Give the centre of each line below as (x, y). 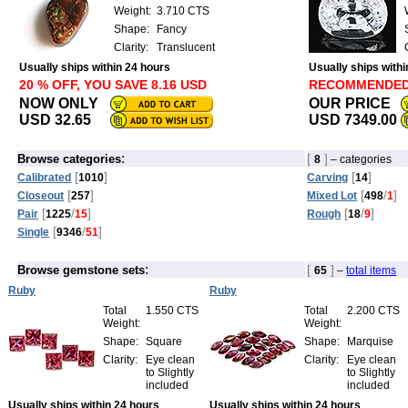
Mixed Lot (332, 195)
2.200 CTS (373, 310)
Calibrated (45, 177)
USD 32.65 (56, 119)
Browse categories (70, 158)
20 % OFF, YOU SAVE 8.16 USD (113, 84)
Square (163, 341)
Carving (328, 177)
